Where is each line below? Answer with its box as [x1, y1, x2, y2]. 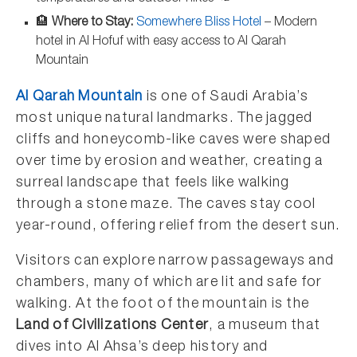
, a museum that [209, 319, 321, 333]
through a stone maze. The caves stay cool [16, 198, 316, 212]
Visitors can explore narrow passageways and [16, 254, 335, 269]
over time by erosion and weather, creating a [16, 155, 324, 169]
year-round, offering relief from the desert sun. [16, 219, 341, 233]
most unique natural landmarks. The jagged [16, 112, 313, 126]
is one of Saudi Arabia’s [143, 90, 308, 104]
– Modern [261, 17, 317, 29]
